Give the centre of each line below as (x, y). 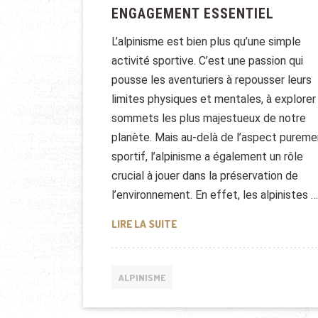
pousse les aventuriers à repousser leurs (212, 80)
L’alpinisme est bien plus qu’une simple (206, 42)
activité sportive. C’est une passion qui (207, 61)
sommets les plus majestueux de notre (209, 119)
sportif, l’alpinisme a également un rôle (207, 157)
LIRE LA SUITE (144, 224)
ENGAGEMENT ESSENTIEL (193, 14)
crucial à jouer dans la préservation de (205, 176)
